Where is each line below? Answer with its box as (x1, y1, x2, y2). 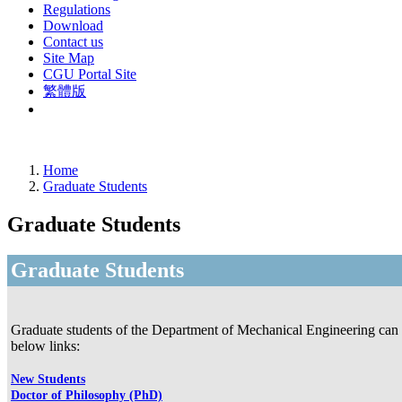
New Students (11, 371, 85, 386)
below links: (11, 337, 80, 354)
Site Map (43, 49, 94, 66)
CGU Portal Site (43, 66, 136, 82)
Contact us (43, 33, 103, 49)
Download (43, 17, 103, 33)
